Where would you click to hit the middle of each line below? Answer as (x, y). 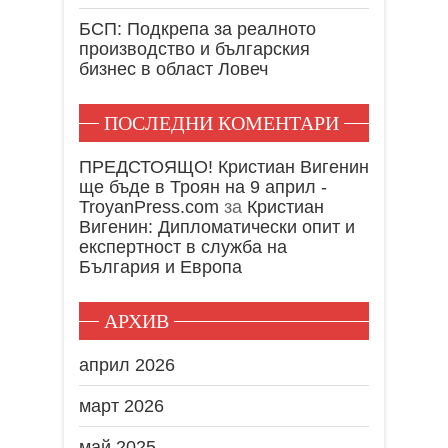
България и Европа (160, 266)
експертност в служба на (183, 246)
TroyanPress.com (149, 206)
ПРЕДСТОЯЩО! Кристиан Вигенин (224, 166)
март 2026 (121, 405)
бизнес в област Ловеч (173, 68)
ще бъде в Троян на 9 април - (203, 186)
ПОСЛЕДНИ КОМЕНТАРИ (221, 122)
